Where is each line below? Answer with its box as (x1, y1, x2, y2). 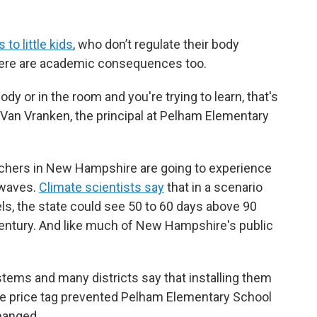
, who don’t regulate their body (73, 37, 239, 52)
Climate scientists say (39, 180, 164, 195)
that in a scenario (164, 180, 263, 195)
